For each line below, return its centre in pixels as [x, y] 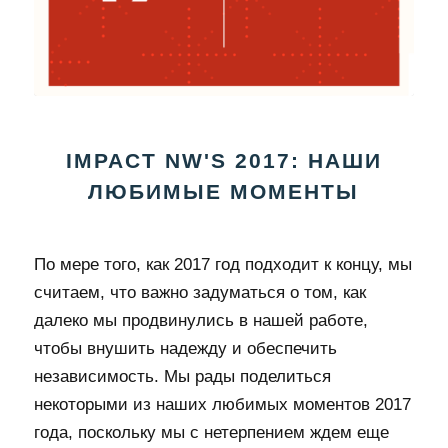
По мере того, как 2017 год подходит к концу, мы [222, 264]
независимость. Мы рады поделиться [182, 376]
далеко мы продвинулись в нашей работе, [200, 320]
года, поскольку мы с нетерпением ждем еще [211, 432]
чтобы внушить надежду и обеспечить [185, 348]
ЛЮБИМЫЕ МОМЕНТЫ [224, 191]
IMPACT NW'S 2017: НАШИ [223, 160]
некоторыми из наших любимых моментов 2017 [222, 404]
